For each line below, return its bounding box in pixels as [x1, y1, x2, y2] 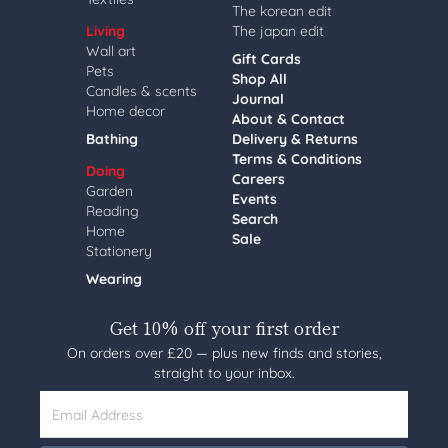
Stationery [86, 242, 152, 260]
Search [232, 210, 278, 228]
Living [86, 22, 125, 40]
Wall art [86, 42, 136, 60]
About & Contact [232, 110, 345, 128]
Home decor [86, 102, 165, 120]
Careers [232, 170, 285, 188]
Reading [86, 202, 139, 220]
